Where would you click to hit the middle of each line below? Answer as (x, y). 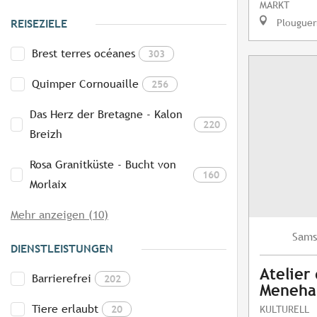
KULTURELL (284, 309)
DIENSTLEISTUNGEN (62, 249)
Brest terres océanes (83, 54)
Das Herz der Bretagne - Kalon (106, 115)
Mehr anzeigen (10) (59, 215)
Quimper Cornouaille (85, 84)
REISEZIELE (39, 24)
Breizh (46, 134)
